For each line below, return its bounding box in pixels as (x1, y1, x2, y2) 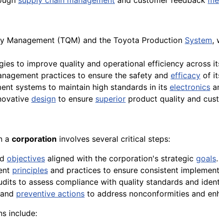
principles (12, 165, 48, 175)
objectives (7, 153, 45, 164)
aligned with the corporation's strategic (45, 153, 196, 164)
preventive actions (16, 189, 85, 199)
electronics (170, 82, 210, 92)
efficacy (171, 70, 200, 81)
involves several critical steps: (57, 134, 170, 144)
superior (95, 94, 126, 104)
